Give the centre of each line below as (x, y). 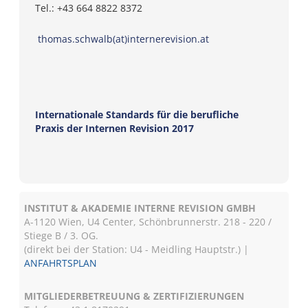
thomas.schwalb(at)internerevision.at (122, 39)
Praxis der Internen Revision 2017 (115, 128)
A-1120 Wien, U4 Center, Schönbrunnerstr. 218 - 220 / (148, 222)
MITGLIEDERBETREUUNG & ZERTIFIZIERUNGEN (134, 296)
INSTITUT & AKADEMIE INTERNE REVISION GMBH (140, 208)
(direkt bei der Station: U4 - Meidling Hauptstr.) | (137, 249)
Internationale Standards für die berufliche (137, 114)
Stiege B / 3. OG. (62, 235)
